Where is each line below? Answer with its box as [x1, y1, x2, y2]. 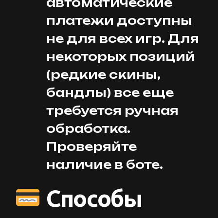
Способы [41, 185, 142, 212]
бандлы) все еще [46, 85, 174, 100]
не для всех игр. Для [46, 31, 199, 46]
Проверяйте [46, 139, 137, 154]
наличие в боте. [46, 157, 163, 172]
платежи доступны [46, 13, 192, 28]
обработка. [46, 121, 130, 136]
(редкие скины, [46, 67, 160, 82]
